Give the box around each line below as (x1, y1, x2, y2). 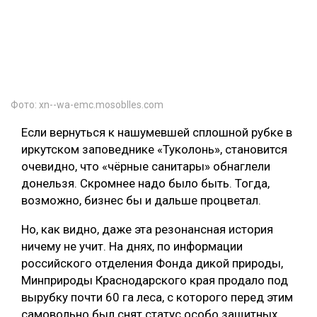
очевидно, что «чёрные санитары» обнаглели (21, 158, 270, 173)
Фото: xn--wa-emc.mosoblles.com (11, 98, 163, 110)
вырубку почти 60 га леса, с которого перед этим (21, 289, 293, 304)
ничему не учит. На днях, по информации (21, 238, 243, 253)
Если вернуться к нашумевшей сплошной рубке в (21, 125, 292, 139)
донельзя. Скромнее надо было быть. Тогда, (21, 175, 270, 190)
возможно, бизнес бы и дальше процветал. (21, 192, 261, 207)
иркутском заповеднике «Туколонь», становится (21, 142, 287, 156)
